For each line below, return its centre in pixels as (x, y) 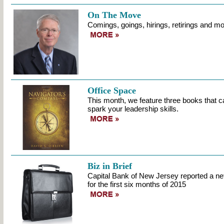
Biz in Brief (109, 166)
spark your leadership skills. (133, 109)
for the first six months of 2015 (136, 184)
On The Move (114, 15)
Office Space (111, 90)
